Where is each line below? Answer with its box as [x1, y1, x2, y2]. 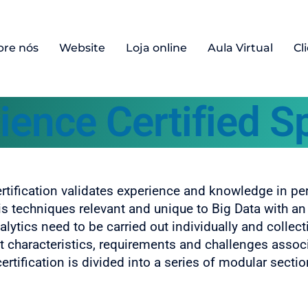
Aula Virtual [207, 41, 273, 55]
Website [58, 41, 105, 55]
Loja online [125, 41, 187, 55]
